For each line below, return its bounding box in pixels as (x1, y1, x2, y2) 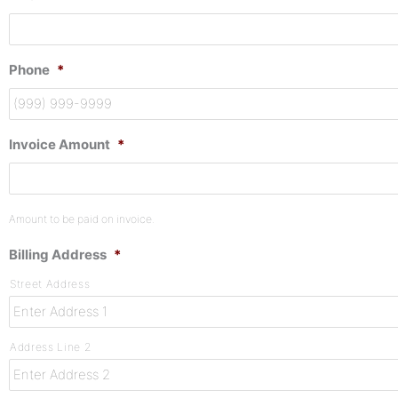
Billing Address (9, 246, 107, 264)
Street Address (10, 277, 91, 291)
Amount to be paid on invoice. (9, 212, 155, 227)
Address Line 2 (10, 340, 92, 354)
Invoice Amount (9, 136, 110, 154)
